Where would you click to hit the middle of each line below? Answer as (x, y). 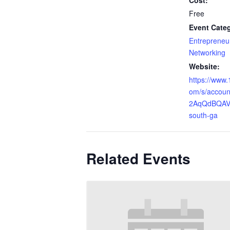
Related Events (138, 159)
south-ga (203, 115)
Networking (207, 53)
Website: (204, 66)
